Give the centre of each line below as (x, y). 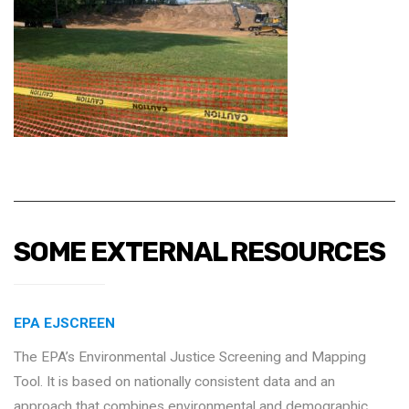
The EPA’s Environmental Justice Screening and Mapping (190, 357)
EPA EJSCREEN (64, 323)
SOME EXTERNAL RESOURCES (199, 252)
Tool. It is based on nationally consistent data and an (174, 381)
